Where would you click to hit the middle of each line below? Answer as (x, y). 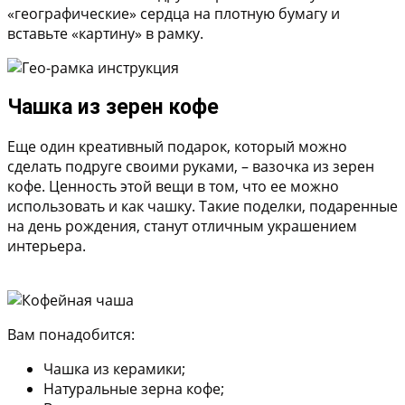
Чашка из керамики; (114, 369)
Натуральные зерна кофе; (134, 389)
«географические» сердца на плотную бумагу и (174, 14)
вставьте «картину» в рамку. (105, 34)
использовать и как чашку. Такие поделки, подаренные (202, 207)
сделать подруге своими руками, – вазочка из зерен (191, 167)
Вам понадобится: (71, 335)
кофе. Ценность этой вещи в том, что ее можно (173, 187)
